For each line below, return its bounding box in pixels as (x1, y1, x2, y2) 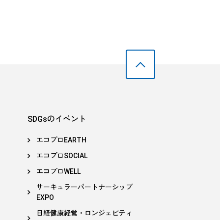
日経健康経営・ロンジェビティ (36, 209, 133, 217)
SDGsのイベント (27, 114, 86, 124)
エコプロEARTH (36, 136, 86, 144)
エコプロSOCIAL (36, 152, 87, 160)
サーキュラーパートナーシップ (36, 183, 133, 191)
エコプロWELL (36, 167, 81, 175)
